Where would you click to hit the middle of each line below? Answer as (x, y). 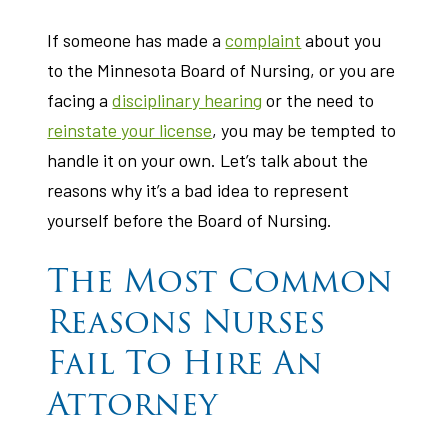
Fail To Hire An (185, 362)
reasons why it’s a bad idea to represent (198, 190)
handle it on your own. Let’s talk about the (208, 160)
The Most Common (220, 280)
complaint (263, 40)
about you (341, 40)
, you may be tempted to (304, 130)
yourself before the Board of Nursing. (190, 220)
